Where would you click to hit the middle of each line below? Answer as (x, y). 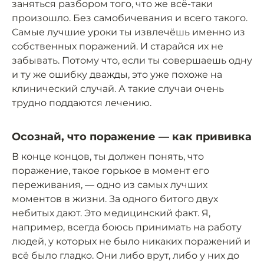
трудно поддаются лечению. (82, 103)
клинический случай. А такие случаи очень (118, 88)
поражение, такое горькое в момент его (110, 170)
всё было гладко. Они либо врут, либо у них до (126, 255)
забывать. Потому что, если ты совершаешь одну (132, 60)
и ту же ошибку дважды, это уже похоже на (117, 74)
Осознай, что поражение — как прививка (132, 136)
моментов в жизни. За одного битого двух (115, 199)
